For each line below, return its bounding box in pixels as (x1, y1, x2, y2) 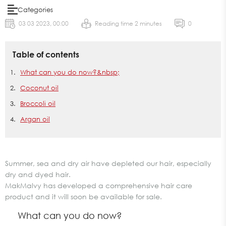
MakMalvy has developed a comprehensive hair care (5, 181, 192, 190)
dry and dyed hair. (5, 170, 71, 179)
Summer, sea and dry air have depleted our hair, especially (5, 159, 211, 167)
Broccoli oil (20, 99, 55, 107)
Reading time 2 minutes (95, 20, 162, 27)
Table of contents (13, 49, 79, 60)
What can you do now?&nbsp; (20, 68, 120, 76)
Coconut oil (20, 84, 59, 92)
